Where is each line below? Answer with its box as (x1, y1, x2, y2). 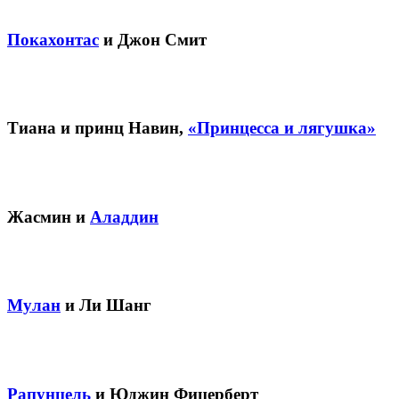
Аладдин (90, 207, 159, 226)
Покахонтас (7, 29, 99, 49)
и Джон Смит (99, 29, 207, 49)
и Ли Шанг (61, 296, 151, 315)
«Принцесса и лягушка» (188, 118, 376, 138)
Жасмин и (7, 207, 90, 226)
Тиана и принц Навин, (7, 118, 188, 138)
